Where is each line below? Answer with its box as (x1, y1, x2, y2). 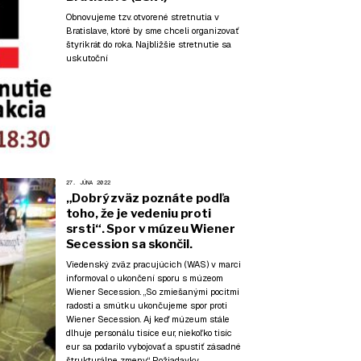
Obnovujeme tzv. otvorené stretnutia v (65, 11, 219, 23)
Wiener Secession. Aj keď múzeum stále (65, 313, 230, 326)
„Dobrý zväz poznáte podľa (65, 190, 230, 205)
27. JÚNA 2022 (65, 178, 111, 186)
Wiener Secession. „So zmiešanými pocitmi (65, 286, 239, 298)
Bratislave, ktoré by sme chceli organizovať (65, 25, 239, 37)
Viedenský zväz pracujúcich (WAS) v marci (65, 259, 241, 271)
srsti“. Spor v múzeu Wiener (65, 221, 235, 236)
